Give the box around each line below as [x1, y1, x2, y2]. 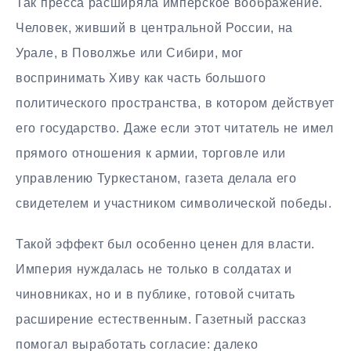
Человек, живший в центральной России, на [16, 20, 294, 34]
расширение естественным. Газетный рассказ [16, 313, 306, 327]
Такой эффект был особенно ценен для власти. [16, 237, 316, 251]
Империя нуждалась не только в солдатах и [16, 262, 293, 277]
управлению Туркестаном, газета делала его [16, 171, 297, 185]
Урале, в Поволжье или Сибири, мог [16, 45, 244, 60]
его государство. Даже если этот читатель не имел [16, 121, 334, 135]
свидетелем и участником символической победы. [16, 196, 332, 210]
